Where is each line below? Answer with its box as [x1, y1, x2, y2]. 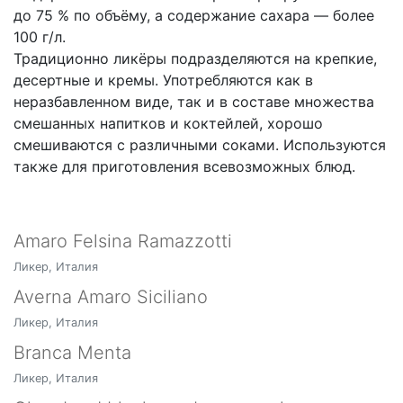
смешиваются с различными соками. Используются [13, 136, 386, 154]
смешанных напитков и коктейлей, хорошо [13, 114, 323, 132]
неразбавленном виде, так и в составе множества [13, 93, 374, 111]
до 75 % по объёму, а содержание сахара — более [13, 6, 374, 24]
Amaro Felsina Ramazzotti [13, 230, 232, 252]
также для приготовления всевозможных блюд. [13, 157, 355, 175]
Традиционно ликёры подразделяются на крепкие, [13, 49, 377, 67]
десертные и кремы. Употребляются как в [13, 71, 313, 89]
